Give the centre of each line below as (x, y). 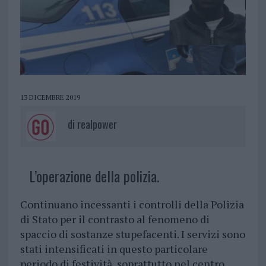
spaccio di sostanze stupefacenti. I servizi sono (132, 234)
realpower (97, 124)
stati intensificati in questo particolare (114, 249)
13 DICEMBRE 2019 (50, 97)
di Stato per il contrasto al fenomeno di (115, 219)
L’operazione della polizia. (94, 176)
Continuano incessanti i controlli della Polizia (132, 205)
